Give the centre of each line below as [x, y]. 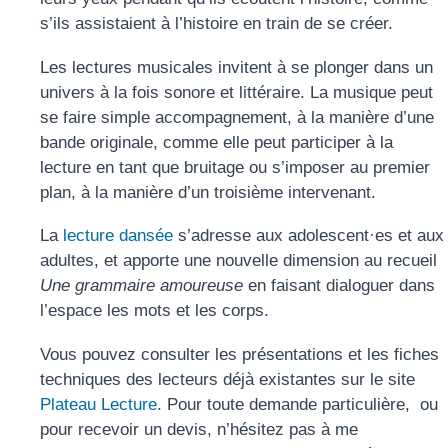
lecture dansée [118, 236]
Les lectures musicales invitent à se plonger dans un [236, 67]
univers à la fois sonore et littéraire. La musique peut [236, 92]
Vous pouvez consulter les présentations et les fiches [239, 354]
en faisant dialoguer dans [339, 286]
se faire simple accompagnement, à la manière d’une [237, 117]
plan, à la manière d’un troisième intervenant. [208, 192]
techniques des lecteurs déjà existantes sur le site [227, 379]
